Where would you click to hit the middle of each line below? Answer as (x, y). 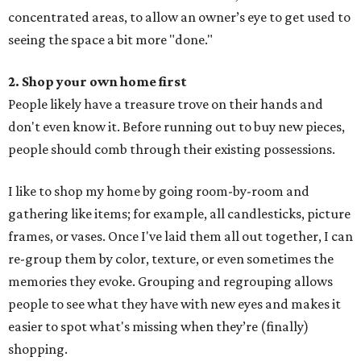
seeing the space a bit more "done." (110, 40)
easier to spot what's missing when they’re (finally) (158, 327)
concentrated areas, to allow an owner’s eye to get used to (179, 17)
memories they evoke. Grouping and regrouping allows (170, 282)
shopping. (38, 349)
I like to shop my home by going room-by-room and (159, 191)
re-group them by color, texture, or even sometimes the (171, 259)
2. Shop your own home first (98, 82)
